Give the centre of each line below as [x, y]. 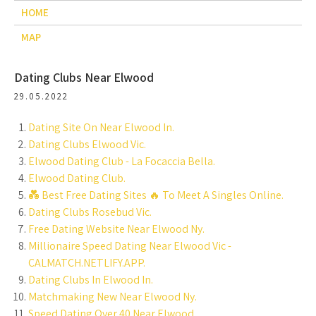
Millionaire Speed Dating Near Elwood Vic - [130, 246]
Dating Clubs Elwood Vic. [87, 144]
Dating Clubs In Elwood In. [91, 280]
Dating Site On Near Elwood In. [101, 127]
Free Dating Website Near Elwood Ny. [116, 229]
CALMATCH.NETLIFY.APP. [87, 263]
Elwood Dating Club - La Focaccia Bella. [122, 161]
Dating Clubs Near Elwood [84, 77]
